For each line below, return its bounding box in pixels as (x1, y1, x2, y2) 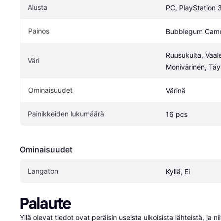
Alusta (28, 2, 47, 11)
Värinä (166, 86, 185, 95)
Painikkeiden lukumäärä (28, 109, 104, 118)
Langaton (28, 166, 58, 175)
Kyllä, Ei (166, 167, 190, 176)
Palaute (20, 194, 72, 213)
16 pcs (166, 110, 187, 118)
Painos (28, 26, 49, 35)
